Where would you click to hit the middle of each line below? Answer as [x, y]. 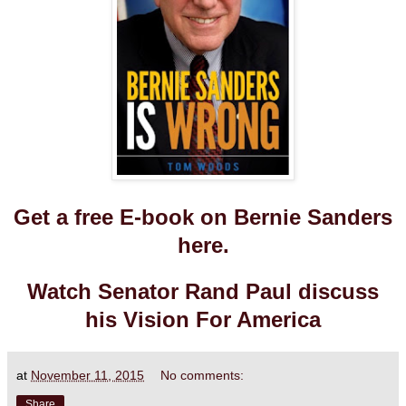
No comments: [203, 376]
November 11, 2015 [87, 376]
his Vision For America [203, 320]
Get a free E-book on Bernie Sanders [203, 217]
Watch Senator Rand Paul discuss [203, 292]
